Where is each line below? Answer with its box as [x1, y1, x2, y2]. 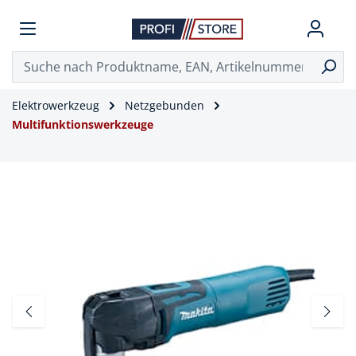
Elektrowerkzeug [12, 98, 99, 113]
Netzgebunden [125, 98, 204, 113]
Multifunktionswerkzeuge [12, 117, 153, 132]
